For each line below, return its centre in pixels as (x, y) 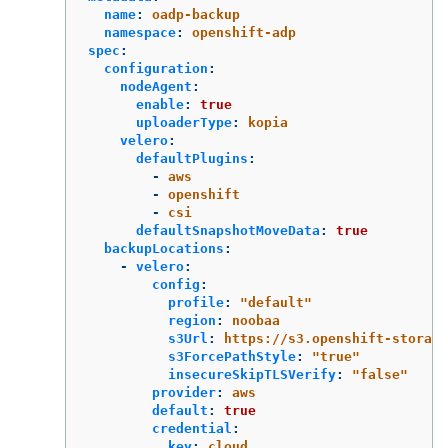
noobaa (256, 321)
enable (160, 105)
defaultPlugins (192, 159)
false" (384, 375)
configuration (156, 69)
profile (196, 303)
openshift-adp (244, 33)
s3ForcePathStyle (232, 357)
